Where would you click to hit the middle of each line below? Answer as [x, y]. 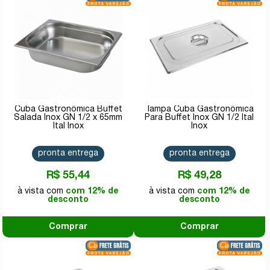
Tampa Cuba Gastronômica [199, 109]
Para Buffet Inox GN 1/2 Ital [199, 118]
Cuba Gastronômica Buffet [68, 109]
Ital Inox [68, 126]
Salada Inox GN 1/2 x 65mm [68, 118]
